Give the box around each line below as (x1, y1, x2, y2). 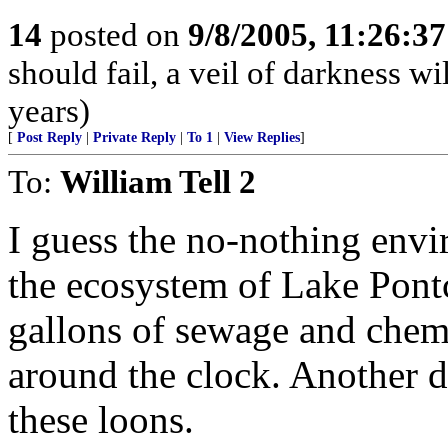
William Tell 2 (60, 163, 256, 200)
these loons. (8, 398, 194, 441)
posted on (42, 16, 188, 53)
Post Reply (17, 130, 82, 145)
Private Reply (93, 130, 176, 145)
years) (8, 92, 90, 129)
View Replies (224, 130, 300, 145)
